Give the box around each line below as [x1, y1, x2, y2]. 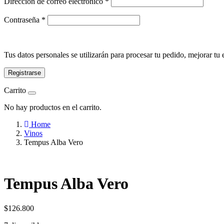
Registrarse [8, 68, 41, 76]
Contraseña [4, 15, 41, 24]
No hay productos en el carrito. [4, 102, 101, 111]
